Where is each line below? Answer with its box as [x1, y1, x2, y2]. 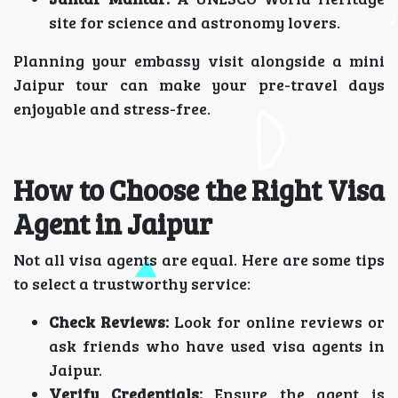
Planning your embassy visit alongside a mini [13, 50, 385, 71]
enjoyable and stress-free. [13, 98, 211, 119]
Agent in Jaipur [13, 204, 212, 243]
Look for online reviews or [169, 311, 385, 332]
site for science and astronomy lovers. [49, 12, 340, 33]
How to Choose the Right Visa [13, 171, 385, 209]
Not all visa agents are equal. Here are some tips [13, 249, 385, 270]
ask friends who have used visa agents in [49, 335, 385, 356]
